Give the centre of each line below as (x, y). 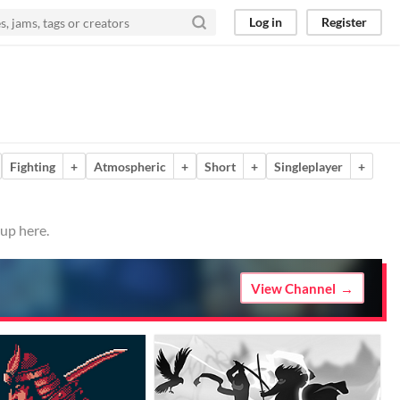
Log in (266, 22)
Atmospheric (130, 166)
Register (344, 22)
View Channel (293, 288)
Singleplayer (308, 166)
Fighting (33, 166)
